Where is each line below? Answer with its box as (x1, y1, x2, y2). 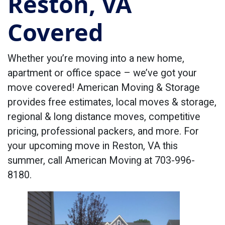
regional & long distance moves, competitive (8, 111, 200, 123)
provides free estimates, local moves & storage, (8, 96, 216, 108)
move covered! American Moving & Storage (8, 82, 200, 93)
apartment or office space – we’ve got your (8, 67, 197, 79)
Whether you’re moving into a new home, (8, 53, 184, 64)
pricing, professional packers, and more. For (8, 126, 199, 137)
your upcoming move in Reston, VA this (8, 140, 178, 152)
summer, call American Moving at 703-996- (8, 155, 195, 166)
